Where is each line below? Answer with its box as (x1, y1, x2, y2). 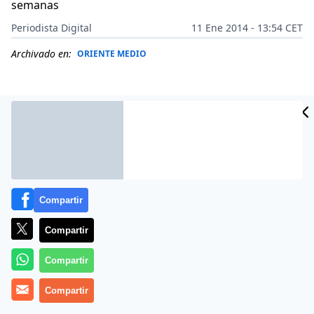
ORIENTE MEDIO (77, 48, 146, 60)
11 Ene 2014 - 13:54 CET (191, 21, 303, 34)
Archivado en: (11, 47, 71, 60)
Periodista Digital (11, 21, 92, 34)
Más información (11, 268, 102, 284)
